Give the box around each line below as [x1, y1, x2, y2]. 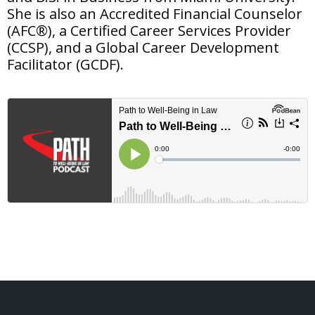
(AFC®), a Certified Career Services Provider [7, 20, 291, 40]
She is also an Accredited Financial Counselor [7, 4, 302, 23]
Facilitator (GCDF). [7, 54, 124, 74]
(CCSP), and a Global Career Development [7, 37, 279, 57]
